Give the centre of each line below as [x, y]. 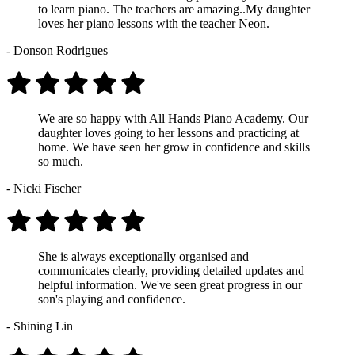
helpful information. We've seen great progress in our [170, 284]
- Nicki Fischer [44, 188]
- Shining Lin [40, 326]
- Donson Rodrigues [57, 50]
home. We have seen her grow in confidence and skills [174, 147]
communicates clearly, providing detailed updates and [171, 270]
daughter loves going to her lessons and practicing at [168, 132]
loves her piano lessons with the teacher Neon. [154, 23]
